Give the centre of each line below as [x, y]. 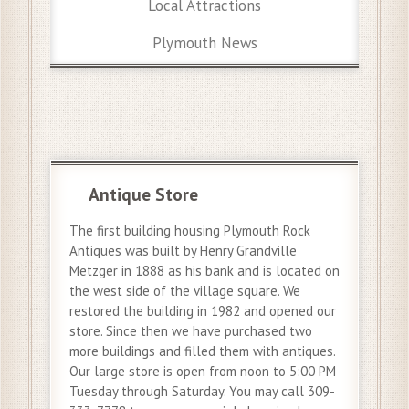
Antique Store [143, 194]
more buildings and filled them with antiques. [202, 351]
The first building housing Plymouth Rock [190, 230]
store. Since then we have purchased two [191, 330]
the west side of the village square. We [185, 290]
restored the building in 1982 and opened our [203, 310]
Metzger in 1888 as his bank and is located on [204, 270]
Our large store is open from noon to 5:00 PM [203, 371]
